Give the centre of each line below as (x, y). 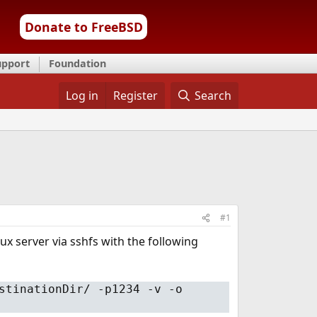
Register (135, 96)
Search (213, 96)
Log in (82, 96)
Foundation (77, 63)
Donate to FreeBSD (83, 27)
